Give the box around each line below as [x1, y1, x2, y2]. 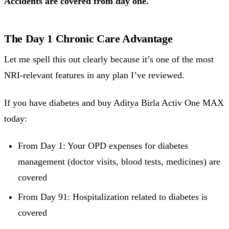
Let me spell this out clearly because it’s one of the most [4, 54, 214, 65]
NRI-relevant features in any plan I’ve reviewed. [4, 70, 185, 81]
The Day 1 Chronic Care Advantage [4, 32, 173, 45]
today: [4, 113, 27, 124]
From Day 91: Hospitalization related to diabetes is [18, 192, 208, 202]
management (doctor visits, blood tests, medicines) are [18, 156, 220, 167]
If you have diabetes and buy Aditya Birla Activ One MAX [4, 97, 224, 108]
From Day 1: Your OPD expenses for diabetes [18, 141, 188, 151]
